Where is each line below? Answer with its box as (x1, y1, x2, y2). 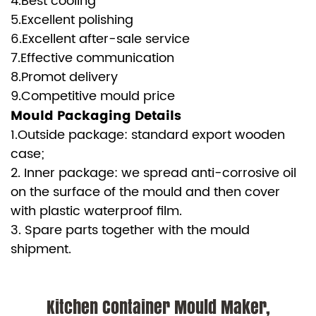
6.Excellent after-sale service (11, 29, 190, 49)
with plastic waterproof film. (11, 201, 182, 221)
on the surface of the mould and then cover (11, 182, 280, 202)
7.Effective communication (11, 48, 178, 68)
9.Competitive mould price (11, 86, 175, 107)
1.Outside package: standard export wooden (11, 125, 285, 145)
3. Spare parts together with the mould (11, 220, 250, 241)
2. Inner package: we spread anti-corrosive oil (11, 163, 296, 183)
